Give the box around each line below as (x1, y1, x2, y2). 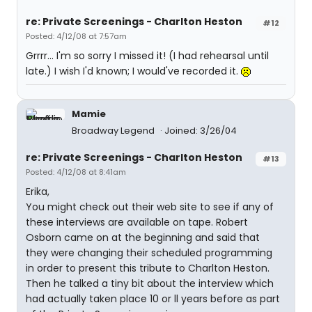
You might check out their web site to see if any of (26, 200, 274, 214)
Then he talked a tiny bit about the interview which (26, 276, 274, 290)
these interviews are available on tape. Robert (26, 215, 248, 229)
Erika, (26, 185, 49, 198)
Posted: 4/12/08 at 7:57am (26, 31, 127, 42)
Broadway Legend (72, 124, 157, 137)
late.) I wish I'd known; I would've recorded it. (26, 64, 241, 78)
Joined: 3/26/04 (164, 124, 237, 137)
